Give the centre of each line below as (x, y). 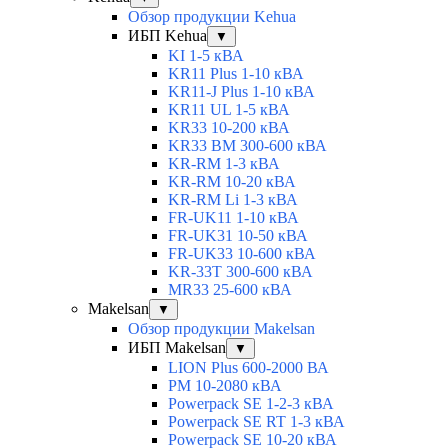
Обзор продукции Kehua (212, 17)
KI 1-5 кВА (206, 56)
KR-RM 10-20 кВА (232, 182)
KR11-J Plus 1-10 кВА (241, 92)
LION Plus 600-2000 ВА (248, 368)
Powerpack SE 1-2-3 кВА (251, 404)
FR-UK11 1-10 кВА (233, 218)
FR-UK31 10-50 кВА (238, 236)
